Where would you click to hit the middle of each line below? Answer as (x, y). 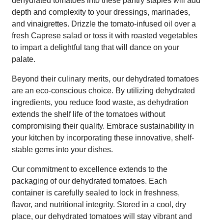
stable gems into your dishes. (62, 149)
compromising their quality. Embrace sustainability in (103, 126)
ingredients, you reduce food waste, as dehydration (100, 102)
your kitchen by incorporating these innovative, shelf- (103, 137)
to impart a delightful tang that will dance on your (96, 47)
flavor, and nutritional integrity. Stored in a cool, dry (99, 204)
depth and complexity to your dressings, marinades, (101, 12)
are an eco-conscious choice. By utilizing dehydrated (103, 90)
